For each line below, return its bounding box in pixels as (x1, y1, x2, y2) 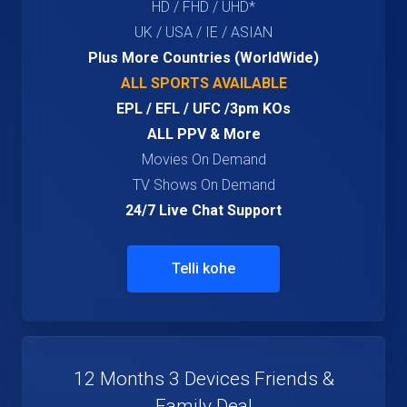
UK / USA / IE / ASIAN (134, 24, 273, 41)
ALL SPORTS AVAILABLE (120, 74, 287, 92)
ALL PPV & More (146, 125, 261, 143)
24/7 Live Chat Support (125, 202, 282, 219)
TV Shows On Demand (132, 176, 275, 194)
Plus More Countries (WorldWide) (88, 49, 319, 66)
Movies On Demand (141, 151, 266, 168)
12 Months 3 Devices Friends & (73, 368, 334, 390)
